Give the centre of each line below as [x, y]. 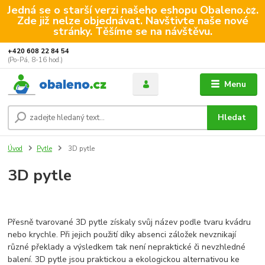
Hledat [232, 118]
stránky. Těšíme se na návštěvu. [132, 31]
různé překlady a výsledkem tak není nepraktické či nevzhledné [127, 247]
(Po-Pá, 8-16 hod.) [35, 60]
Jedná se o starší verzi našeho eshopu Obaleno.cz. [132, 10]
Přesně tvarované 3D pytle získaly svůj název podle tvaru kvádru [130, 222]
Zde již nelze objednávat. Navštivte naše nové [132, 20]
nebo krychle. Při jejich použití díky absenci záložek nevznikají [122, 234]
